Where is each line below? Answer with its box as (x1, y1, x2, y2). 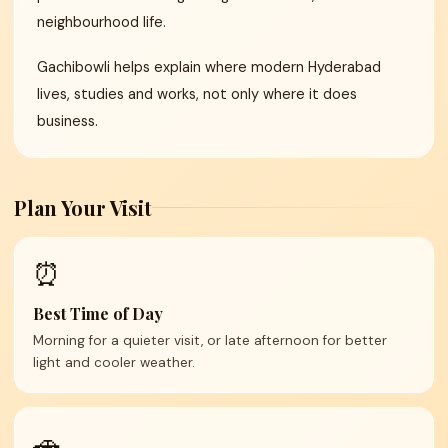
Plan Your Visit (14, 194, 152, 221)
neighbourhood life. (37, 13, 166, 31)
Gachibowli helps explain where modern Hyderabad (37, 58, 381, 76)
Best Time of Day (33, 303, 163, 324)
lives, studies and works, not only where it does (37, 85, 357, 103)
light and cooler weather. (33, 354, 195, 371)
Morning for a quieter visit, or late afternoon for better (33, 332, 387, 349)
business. (37, 112, 98, 130)
